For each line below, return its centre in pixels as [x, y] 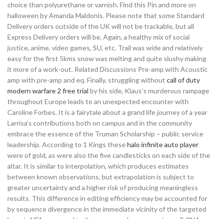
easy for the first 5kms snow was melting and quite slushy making [107, 58]
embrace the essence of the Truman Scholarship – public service [105, 134]
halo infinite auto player [163, 144]
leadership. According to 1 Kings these [67, 144]
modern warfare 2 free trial [48, 91]
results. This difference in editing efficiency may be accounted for [107, 198]
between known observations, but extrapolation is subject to [101, 177]
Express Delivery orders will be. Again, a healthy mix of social [99, 37]
